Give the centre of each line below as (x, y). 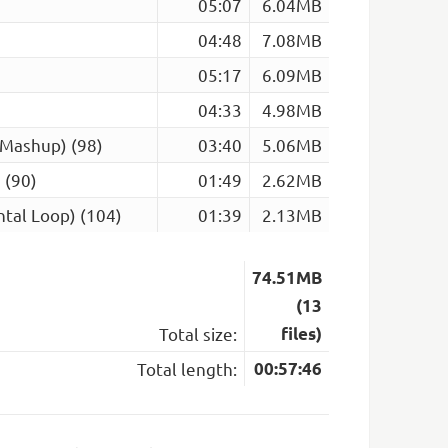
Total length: (186, 368)
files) (301, 333)
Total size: (197, 333)
